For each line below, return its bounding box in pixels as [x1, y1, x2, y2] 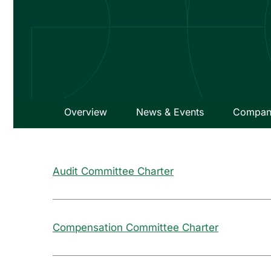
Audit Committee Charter [53, 165, 174, 177]
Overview [64, 106, 107, 118]
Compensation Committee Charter [53, 221, 218, 233]
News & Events [135, 106, 204, 118]
